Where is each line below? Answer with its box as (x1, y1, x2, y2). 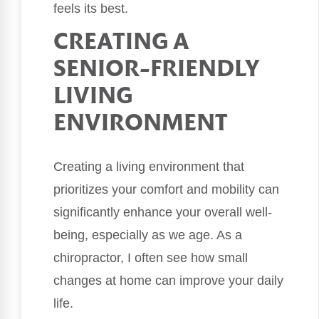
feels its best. (53, 1, 128, 16)
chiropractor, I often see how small (53, 251, 248, 266)
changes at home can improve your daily (53, 273, 283, 288)
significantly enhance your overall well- (53, 205, 272, 220)
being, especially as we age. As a (53, 228, 242, 243)
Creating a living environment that (53, 159, 244, 174)
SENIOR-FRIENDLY (53, 59, 259, 82)
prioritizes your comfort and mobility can (53, 182, 279, 197)
